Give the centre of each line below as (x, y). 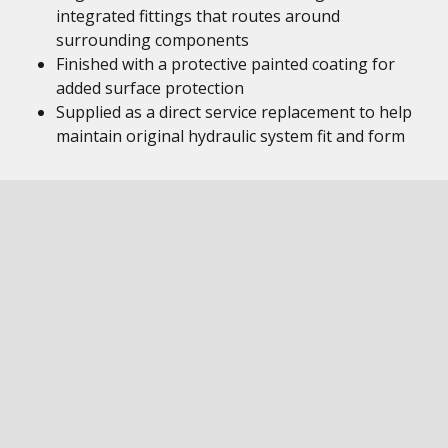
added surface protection (150, 88)
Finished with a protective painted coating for (225, 64)
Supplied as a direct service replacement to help (234, 112)
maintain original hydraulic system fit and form (230, 136)
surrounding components (152, 40)
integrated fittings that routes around (198, 16)
